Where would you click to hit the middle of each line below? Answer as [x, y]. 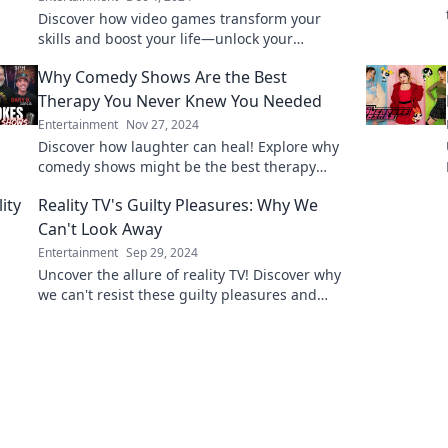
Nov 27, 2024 [162, 124]
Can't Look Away [100, 229]
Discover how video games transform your [179, 18]
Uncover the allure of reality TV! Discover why [189, 274]
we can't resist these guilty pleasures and [177, 294]
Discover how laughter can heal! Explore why [188, 146]
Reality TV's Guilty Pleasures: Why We [178, 205]
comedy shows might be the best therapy [177, 166]
